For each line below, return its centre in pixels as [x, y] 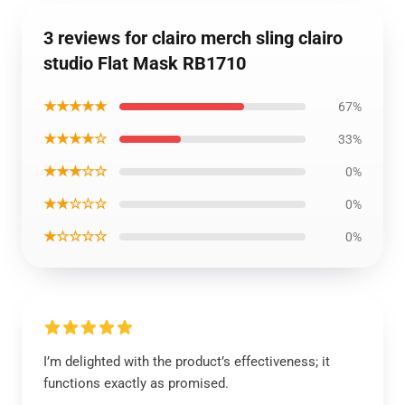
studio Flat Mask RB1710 [145, 63]
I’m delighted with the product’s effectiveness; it [187, 362]
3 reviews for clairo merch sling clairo [193, 38]
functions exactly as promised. [136, 383]
